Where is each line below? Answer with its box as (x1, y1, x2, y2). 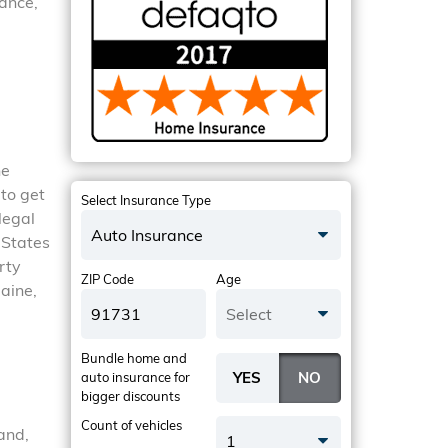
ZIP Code (81, 271, 134, 288)
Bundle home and (81, 350, 187, 367)
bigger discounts (81, 388, 180, 405)
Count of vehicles (81, 417, 182, 434)
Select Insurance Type (81, 192, 211, 209)
